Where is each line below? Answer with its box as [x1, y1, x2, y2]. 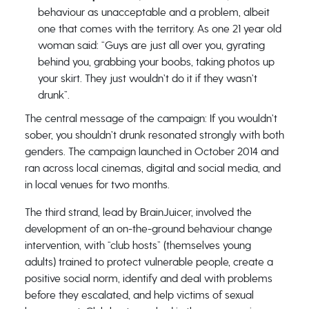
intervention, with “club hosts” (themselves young [24, 239, 251, 252]
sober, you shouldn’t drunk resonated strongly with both [24, 128, 284, 141]
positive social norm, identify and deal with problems [24, 272, 272, 285]
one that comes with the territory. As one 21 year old [37, 22, 281, 35]
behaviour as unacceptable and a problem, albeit [37, 6, 270, 19]
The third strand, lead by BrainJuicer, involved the [24, 206, 252, 219]
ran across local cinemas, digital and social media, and [24, 161, 281, 175]
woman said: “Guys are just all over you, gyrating [37, 39, 265, 52]
